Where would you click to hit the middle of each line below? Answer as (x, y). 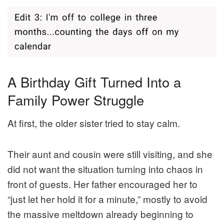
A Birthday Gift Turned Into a (94, 81)
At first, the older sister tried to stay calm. (94, 123)
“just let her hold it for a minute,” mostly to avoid (107, 199)
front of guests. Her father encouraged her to (102, 184)
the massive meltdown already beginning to (100, 214)
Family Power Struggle (76, 99)
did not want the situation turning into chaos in (105, 169)
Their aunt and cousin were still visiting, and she (110, 154)
